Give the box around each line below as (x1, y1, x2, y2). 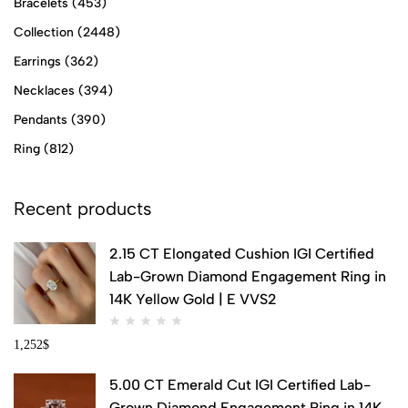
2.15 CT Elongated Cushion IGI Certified (109, 244, 374, 262)
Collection (14, 24, 74, 40)
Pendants (14, 111, 67, 127)
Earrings (14, 53, 61, 69)
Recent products (14, 197, 152, 219)
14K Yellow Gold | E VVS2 (109, 290, 277, 308)
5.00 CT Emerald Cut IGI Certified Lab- (109, 376, 371, 394)
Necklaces (14, 82, 75, 98)
